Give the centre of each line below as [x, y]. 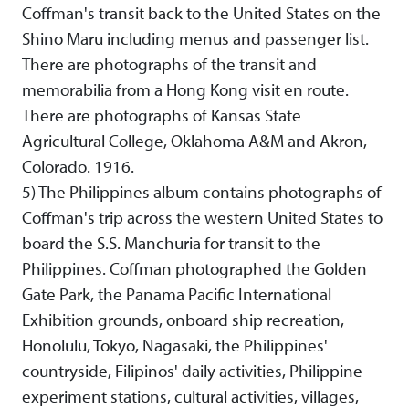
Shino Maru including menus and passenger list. [195, 39]
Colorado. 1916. [78, 167]
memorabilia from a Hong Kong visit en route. [185, 90]
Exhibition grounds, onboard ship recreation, [183, 320]
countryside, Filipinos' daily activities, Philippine [192, 371]
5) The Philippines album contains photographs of [202, 192]
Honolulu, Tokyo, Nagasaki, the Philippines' [175, 346]
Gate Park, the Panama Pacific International [177, 294]
